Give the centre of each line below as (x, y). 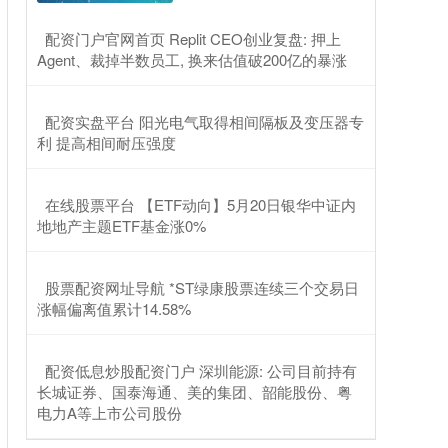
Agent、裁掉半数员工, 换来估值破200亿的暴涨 (192, 59)
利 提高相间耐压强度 (106, 142)
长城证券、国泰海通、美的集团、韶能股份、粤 (194, 391)
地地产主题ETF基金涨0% (121, 225)
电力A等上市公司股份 (109, 412)
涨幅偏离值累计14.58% (114, 308)
